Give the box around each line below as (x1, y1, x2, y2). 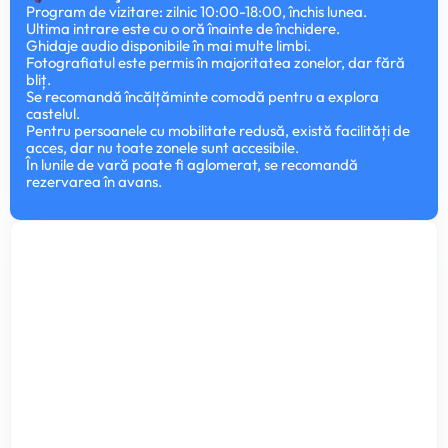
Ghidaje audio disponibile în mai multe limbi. (26, 36, 311, 55)
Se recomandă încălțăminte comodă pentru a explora (26, 87, 379, 106)
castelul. (26, 104, 80, 123)
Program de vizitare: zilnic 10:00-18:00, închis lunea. (26, 2, 367, 21)
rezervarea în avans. (26, 172, 162, 191)
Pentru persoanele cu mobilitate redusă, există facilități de (26, 121, 410, 140)
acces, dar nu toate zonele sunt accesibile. (26, 138, 299, 157)
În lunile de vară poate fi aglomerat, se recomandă (26, 155, 358, 174)
